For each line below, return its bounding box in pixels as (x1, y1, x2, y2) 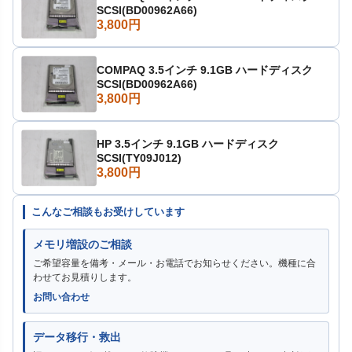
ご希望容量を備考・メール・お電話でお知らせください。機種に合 (33, 258, 316, 269)
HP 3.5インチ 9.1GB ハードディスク (97, 137, 279, 150)
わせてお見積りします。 (33, 272, 137, 283)
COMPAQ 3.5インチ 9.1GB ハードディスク (97, 63, 313, 76)
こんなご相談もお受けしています (31, 206, 185, 218)
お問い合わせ (33, 291, 90, 302)
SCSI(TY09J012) (97, 151, 181, 164)
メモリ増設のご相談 (33, 238, 132, 251)
